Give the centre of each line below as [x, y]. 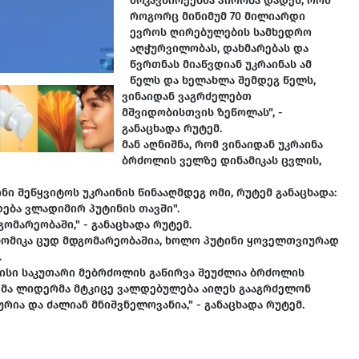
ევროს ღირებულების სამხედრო [221, 32]
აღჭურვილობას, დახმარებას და [219, 48]
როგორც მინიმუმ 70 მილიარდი [218, 16]
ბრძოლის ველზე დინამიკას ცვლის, [222, 161]
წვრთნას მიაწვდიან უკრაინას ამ [221, 65]
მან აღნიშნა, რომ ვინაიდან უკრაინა [222, 145]
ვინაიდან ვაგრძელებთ [187, 97]
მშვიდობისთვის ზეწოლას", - [202, 113]
